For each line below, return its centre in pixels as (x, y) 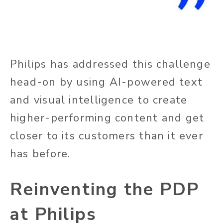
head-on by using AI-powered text (107, 82)
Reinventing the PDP (105, 189)
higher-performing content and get (107, 118)
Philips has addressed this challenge (110, 64)
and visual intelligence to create (99, 100)
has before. (40, 154)
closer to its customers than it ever (107, 136)
